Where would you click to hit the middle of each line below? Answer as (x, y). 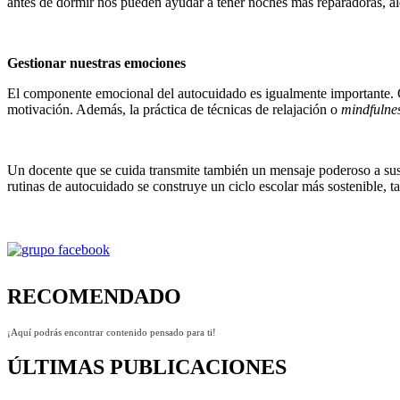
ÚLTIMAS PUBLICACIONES (147, 367)
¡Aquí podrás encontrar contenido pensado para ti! (112, 332)
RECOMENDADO (94, 296)
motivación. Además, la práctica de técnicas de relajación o (172, 109)
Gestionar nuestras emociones (96, 62)
